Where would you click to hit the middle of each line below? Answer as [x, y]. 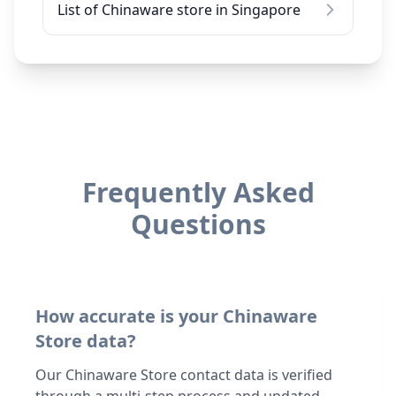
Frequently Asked [198, 192]
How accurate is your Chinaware [176, 316]
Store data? [86, 341]
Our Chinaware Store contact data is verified [184, 375]
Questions [198, 224]
